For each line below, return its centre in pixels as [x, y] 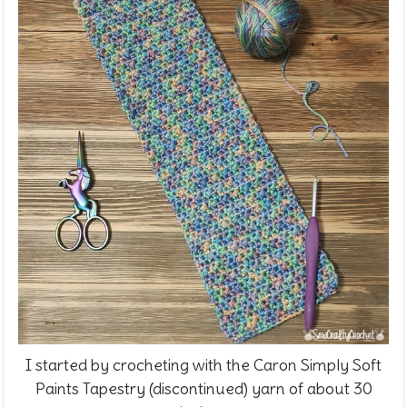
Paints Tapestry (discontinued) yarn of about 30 [203, 389]
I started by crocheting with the [139, 365]
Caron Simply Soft [318, 365]
